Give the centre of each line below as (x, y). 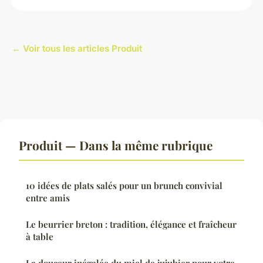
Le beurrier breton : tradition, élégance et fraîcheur (131, 224)
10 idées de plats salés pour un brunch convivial (124, 185)
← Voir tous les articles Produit (77, 48)
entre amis (48, 198)
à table (40, 236)
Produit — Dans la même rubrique (116, 145)
